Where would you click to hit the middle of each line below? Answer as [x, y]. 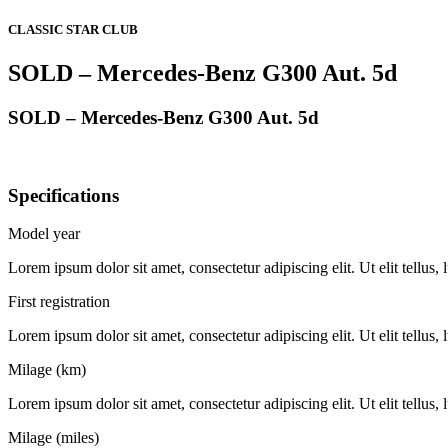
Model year [44, 234]
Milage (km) [47, 370]
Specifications [63, 195]
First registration [59, 302]
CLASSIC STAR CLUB [73, 30]
